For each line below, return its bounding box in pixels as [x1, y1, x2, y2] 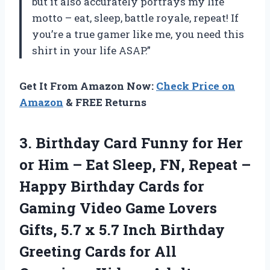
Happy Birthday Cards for [19, 176, 204, 196]
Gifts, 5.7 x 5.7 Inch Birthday [19, 219, 225, 239]
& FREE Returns [63, 95, 146, 109]
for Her [189, 133, 243, 152]
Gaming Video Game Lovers [19, 198, 217, 218]
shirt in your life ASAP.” [32, 43, 151, 57]
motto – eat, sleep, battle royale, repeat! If [32, 10, 239, 25]
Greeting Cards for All [19, 241, 177, 261]
